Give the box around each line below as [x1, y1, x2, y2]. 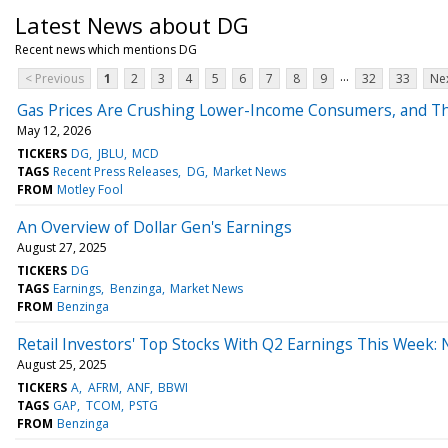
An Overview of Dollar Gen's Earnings [17, 215, 292, 238]
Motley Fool [57, 180, 124, 198]
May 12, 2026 [17, 121, 91, 139]
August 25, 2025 [17, 355, 107, 373]
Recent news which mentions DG [15, 40, 197, 58]
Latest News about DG [15, 9, 249, 40]
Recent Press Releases [53, 162, 179, 180]
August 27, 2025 [17, 238, 107, 256]
